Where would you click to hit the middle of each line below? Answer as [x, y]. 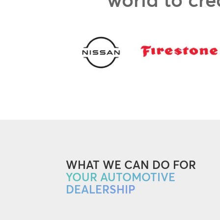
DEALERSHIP [101, 190]
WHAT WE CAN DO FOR [131, 165]
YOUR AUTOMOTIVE [121, 178]
